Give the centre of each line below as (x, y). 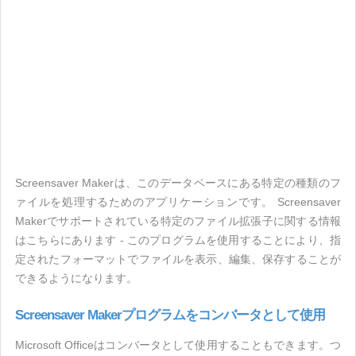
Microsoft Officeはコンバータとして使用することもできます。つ (178, 345)
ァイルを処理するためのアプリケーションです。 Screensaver (178, 202)
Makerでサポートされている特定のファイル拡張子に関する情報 (178, 221)
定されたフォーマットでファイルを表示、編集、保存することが (178, 259)
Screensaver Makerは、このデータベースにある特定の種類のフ (178, 183)
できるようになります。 (76, 278)
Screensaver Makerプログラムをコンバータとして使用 (170, 315)
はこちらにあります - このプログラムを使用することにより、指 (178, 240)
